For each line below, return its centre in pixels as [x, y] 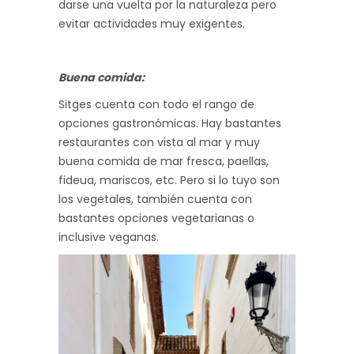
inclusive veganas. [109, 237]
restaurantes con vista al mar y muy [159, 142]
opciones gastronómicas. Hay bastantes [170, 123]
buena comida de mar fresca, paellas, [164, 161]
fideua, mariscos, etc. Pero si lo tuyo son [169, 180]
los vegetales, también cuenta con [155, 199]
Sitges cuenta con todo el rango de [156, 104]
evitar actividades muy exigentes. [152, 23]
